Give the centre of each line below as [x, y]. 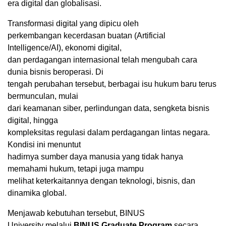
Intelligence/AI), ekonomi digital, [65, 47]
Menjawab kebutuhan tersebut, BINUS [76, 213]
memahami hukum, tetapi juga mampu [76, 168]
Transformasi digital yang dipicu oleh [73, 23]
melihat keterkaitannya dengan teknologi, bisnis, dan [101, 181]
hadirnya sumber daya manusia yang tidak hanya [95, 156]
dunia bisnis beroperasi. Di [55, 72]
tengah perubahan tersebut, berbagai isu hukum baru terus [112, 84]
